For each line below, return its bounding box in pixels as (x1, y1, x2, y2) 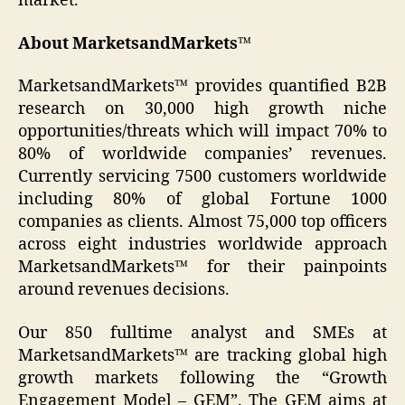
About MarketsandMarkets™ (18, 33, 251, 54)
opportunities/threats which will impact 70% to (18, 121, 387, 143)
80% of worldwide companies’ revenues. (18, 144, 387, 165)
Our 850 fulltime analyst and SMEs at (18, 322, 387, 344)
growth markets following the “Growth (18, 367, 387, 389)
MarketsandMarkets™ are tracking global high (18, 344, 387, 366)
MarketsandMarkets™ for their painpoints (18, 257, 387, 278)
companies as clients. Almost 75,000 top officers (18, 212, 387, 233)
